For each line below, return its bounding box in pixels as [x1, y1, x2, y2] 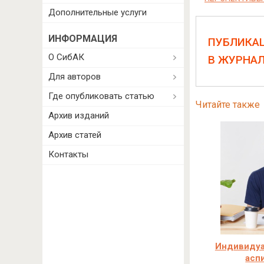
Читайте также [195, 99, 260, 110]
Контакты [48, 149, 88, 160]
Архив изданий [48, 110, 109, 121]
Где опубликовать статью [48, 91, 154, 101]
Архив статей [48, 130, 101, 140]
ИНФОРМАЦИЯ [48, 33, 117, 44]
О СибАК [48, 52, 84, 62]
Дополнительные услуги [48, 7, 147, 18]
